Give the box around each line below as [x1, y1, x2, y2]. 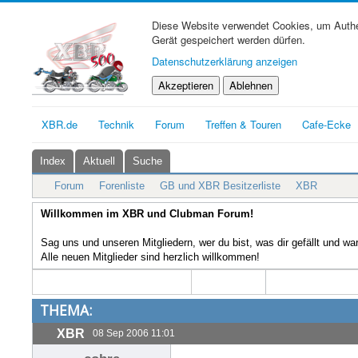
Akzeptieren [158, 78, 213, 93]
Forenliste [99, 180, 145, 192]
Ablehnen [229, 78, 272, 93]
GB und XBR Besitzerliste [160, 180, 280, 192]
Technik [98, 117, 134, 132]
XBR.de [42, 117, 78, 132]
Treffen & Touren [205, 117, 281, 132]
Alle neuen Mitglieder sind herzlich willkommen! [41, 251, 260, 263]
